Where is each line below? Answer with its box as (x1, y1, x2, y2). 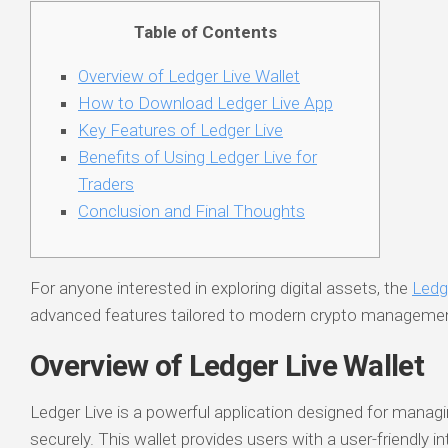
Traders (78, 174, 134, 194)
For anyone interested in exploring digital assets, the (30, 278, 412, 298)
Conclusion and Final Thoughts (78, 201, 305, 221)
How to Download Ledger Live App (78, 93, 333, 113)
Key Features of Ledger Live (78, 120, 283, 140)
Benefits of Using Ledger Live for (78, 147, 317, 167)
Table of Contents (133, 22, 277, 42)
